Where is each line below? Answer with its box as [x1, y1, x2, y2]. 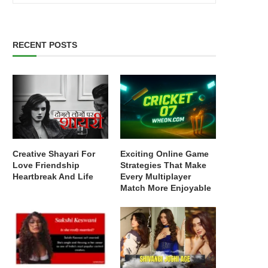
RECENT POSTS [13, 40, 77, 50]
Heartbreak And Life [13, 171, 93, 181]
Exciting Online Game [120, 148, 209, 159]
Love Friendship [13, 160, 80, 170]
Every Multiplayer [120, 171, 191, 181]
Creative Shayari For [13, 148, 95, 159]
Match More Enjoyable [120, 182, 212, 193]
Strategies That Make [120, 160, 207, 170]
